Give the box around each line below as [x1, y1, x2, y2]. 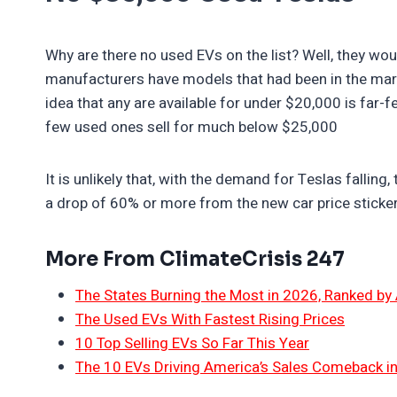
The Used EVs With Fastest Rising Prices [75, 307, 345, 331]
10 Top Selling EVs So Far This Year [75, 331, 309, 354]
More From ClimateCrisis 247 [45, 246, 345, 271]
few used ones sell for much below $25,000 [45, 115, 338, 138]
